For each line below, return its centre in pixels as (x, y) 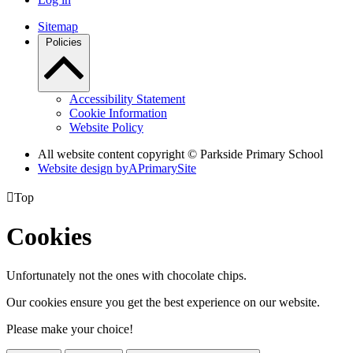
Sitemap (58, 26)
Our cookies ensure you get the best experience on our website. (163, 302)
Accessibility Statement (127, 98)
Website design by (83, 168)
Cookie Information (118, 113)
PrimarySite (167, 168)
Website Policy (106, 127)
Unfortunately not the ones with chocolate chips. (126, 275)
